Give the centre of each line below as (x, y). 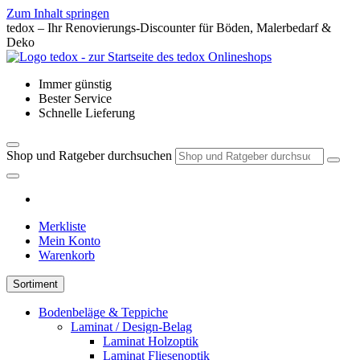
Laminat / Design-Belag (131, 327)
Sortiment (35, 284)
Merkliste (62, 226)
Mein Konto (70, 241)
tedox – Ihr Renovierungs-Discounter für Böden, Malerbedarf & (169, 28)
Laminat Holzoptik (151, 341)
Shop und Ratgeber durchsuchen (89, 155)
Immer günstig (75, 84)
